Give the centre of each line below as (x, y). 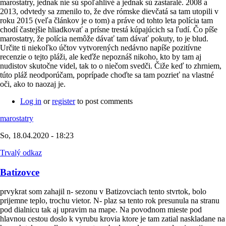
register (64, 101)
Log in (31, 101)
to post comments (104, 101)
